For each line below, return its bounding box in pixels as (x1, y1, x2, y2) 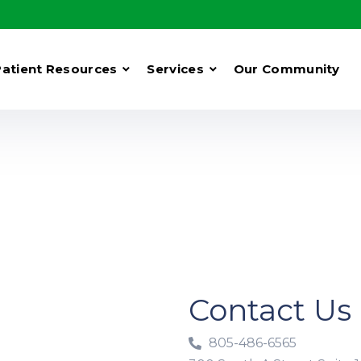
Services (147, 61, 204, 77)
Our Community (233, 61, 340, 77)
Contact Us (189, 292, 351, 328)
